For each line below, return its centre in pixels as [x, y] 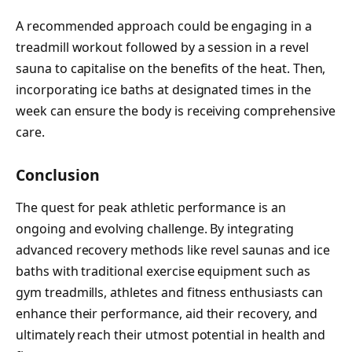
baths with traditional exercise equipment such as [163, 271]
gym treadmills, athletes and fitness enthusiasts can [169, 293]
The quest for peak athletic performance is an [151, 208]
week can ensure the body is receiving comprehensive [176, 110]
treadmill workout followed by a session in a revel [162, 47]
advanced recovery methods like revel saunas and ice [173, 250]
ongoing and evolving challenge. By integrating [155, 229]
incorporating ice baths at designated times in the [163, 89]
